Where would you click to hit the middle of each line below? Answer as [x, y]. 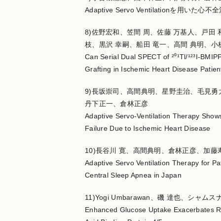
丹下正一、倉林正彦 [117, 104]
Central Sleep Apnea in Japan [133, 175]
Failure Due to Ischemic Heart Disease [148, 128]
